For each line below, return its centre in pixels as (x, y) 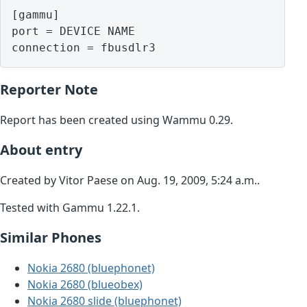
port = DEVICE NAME (73, 32)
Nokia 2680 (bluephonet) (91, 268)
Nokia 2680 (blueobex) (85, 285)
